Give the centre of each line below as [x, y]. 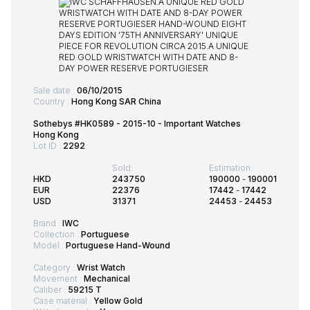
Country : [52, 102]
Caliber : [51, 290]
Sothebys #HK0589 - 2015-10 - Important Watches [137, 124]
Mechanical [107, 279]
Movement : [58, 279]
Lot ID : [48, 146]
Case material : [63, 301]
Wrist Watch [101, 268]
